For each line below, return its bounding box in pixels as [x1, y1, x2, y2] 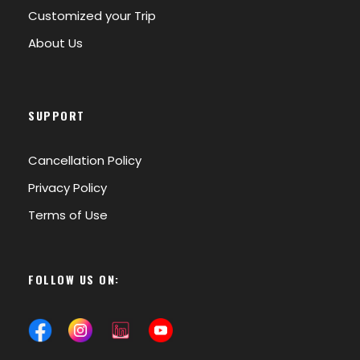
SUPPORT [28, 106, 85, 124]
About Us [28, 34, 83, 51]
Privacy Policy [28, 178, 107, 196]
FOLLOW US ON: [28, 270, 120, 288]
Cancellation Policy [28, 151, 141, 169]
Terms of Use [28, 206, 108, 223]
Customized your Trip [28, 6, 156, 24]
